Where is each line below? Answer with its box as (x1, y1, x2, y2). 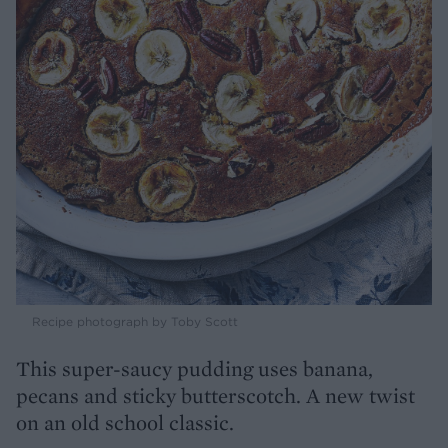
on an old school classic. (16, 409, 234, 437)
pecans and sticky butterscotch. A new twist (16, 382, 415, 410)
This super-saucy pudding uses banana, (16, 355, 373, 383)
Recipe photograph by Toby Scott (32, 314, 238, 330)
